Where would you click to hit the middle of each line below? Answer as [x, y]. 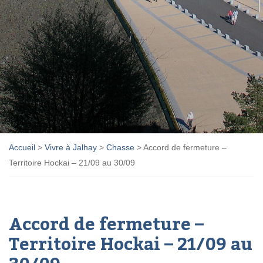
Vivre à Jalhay [71, 147]
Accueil [22, 147]
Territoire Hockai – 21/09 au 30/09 [72, 162]
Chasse [120, 147]
